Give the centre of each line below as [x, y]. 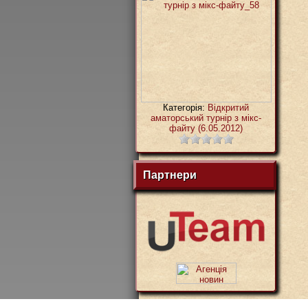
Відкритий [228, 107]
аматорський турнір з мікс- [206, 118]
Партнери [170, 175]
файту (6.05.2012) [206, 128]
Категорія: [185, 107]
